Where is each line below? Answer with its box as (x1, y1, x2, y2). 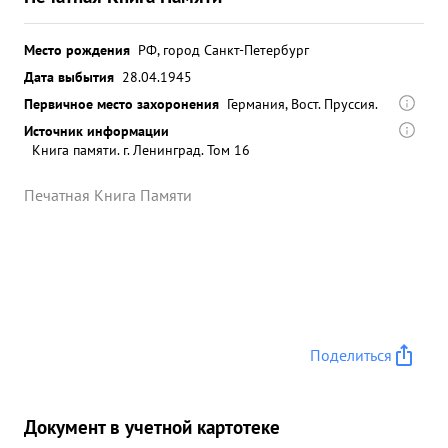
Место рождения (24, 40, 130, 59)
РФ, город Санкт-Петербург (138, 40, 309, 59)
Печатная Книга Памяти (24, 185, 192, 205)
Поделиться (310, 345, 392, 365)
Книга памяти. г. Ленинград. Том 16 (32, 140, 250, 159)
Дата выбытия (24, 67, 114, 86)
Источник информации (24, 121, 169, 140)
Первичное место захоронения (24, 94, 219, 113)
